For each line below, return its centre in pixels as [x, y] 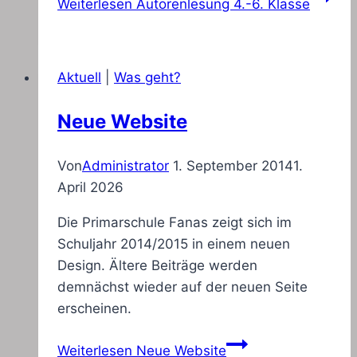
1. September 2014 [233, 166]
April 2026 [90, 188]
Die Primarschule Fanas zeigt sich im [175, 223]
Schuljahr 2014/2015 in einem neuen [174, 244]
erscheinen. [94, 309]
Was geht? [147, 78]
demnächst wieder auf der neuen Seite [182, 287]
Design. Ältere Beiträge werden [157, 266]
